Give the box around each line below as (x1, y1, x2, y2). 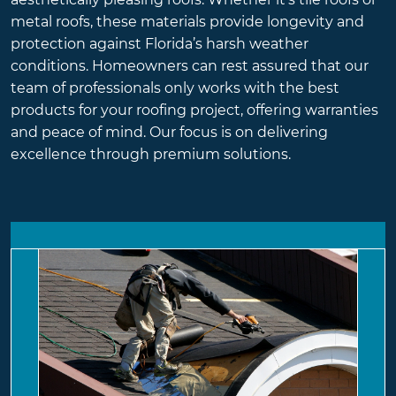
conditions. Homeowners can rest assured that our (11, 57, 369, 75)
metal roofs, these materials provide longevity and (11, 13, 364, 31)
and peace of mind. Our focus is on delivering (11, 124, 328, 141)
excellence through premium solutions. (11, 146, 291, 164)
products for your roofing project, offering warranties (11, 102, 378, 119)
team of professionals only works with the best (11, 80, 339, 97)
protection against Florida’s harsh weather (11, 35, 308, 53)
